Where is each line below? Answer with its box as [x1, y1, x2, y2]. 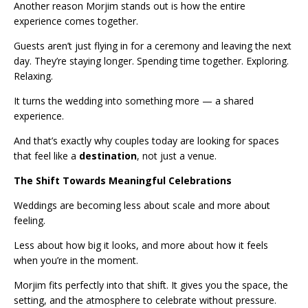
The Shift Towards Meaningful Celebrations [14, 174, 232, 188]
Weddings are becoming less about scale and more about [14, 199, 270, 212]
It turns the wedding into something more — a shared [14, 94, 254, 108]
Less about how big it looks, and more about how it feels [14, 239, 268, 252]
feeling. [14, 214, 45, 228]
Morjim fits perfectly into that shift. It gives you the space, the [14, 278, 288, 292]
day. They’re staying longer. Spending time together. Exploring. [14, 54, 289, 68]
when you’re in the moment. [14, 254, 138, 267]
